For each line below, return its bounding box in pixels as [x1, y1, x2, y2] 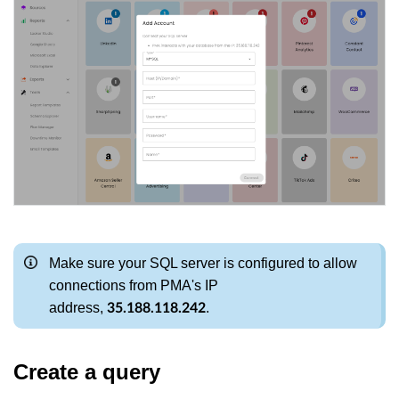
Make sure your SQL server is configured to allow [49, 255, 357, 271]
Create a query [13, 359, 160, 384]
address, [49, 299, 107, 315]
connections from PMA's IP [49, 277, 218, 293]
